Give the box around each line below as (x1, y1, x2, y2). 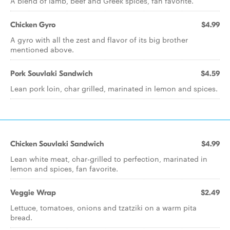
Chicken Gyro (10, 20, 55, 29)
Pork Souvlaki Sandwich (10, 69, 92, 78)
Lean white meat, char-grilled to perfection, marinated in (10, 154, 207, 164)
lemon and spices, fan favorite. (10, 163, 118, 174)
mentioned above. (10, 44, 74, 54)
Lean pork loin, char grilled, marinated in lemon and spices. (10, 83, 218, 93)
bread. (10, 212, 32, 222)
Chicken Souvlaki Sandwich (10, 139, 104, 148)
